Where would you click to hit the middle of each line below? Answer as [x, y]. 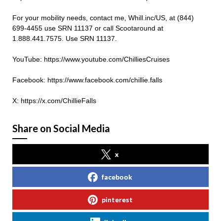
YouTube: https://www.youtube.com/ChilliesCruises [91, 59]
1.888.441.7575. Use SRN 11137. [65, 39]
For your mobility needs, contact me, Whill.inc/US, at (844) [103, 18]
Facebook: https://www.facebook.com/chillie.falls [87, 80]
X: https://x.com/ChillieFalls [54, 101]
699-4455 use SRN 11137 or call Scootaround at [88, 28]
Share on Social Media [61, 129]
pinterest [117, 200]
